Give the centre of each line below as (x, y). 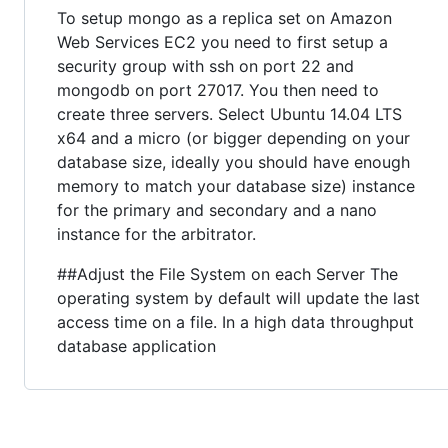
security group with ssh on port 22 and (205, 65)
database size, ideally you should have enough (233, 161)
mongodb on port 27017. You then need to (218, 89)
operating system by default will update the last (238, 297)
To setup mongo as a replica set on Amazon (224, 17)
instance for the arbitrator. (156, 233)
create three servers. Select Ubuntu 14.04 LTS (229, 113)
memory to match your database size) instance (236, 185)
